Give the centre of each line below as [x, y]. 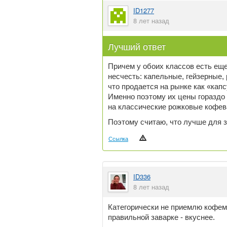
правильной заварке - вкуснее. [161, 217]
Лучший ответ [137, 46]
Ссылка [118, 139]
